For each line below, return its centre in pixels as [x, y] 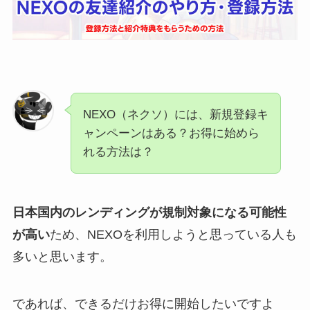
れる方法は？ [118, 152]
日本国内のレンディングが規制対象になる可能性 [149, 212]
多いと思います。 [62, 256]
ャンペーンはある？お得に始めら [171, 134]
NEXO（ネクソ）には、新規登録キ [175, 115]
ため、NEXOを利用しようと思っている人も [173, 234]
